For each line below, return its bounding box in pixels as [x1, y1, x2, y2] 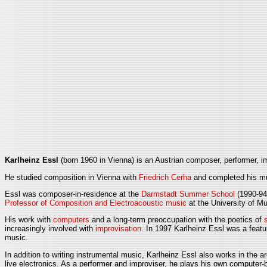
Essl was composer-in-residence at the [5, 190, 141, 199]
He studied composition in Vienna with [5, 172, 139, 182]
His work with [5, 215, 53, 225]
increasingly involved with [5, 224, 95, 234]
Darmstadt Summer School [141, 190, 235, 199]
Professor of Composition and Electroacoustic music [5, 198, 187, 208]
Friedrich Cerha [139, 172, 191, 182]
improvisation [95, 224, 141, 234]
